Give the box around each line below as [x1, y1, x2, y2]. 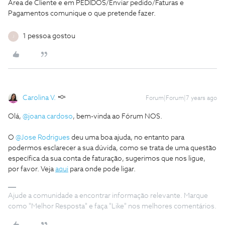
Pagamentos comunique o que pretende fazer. [8, 10, 156, 17]
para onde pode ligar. [68, 166, 136, 173]
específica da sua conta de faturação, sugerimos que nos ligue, [8, 155, 205, 162]
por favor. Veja [8, 166, 55, 173]
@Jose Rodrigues [16, 134, 70, 141]
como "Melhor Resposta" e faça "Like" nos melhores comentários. [8, 203, 216, 210]
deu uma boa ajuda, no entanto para [70, 134, 184, 141]
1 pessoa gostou [23, 33, 75, 40]
